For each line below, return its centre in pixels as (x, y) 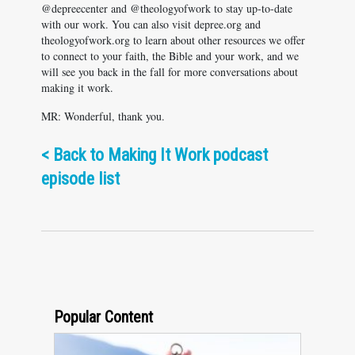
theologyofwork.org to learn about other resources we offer (173, 40)
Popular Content (103, 317)
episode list (80, 179)
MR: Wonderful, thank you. (103, 116)
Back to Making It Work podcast (160, 155)
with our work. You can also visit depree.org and (151, 24)
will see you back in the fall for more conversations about (170, 72)
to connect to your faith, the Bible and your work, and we (170, 56)
